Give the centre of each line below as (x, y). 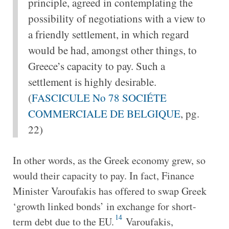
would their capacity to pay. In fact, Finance (103, 175)
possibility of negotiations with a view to (117, 18)
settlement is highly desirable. (92, 82)
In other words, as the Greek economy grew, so (109, 160)
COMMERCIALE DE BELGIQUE (104, 113)
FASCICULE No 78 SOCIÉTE (99, 97)
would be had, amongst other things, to (112, 50)
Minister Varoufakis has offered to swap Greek (109, 191)
